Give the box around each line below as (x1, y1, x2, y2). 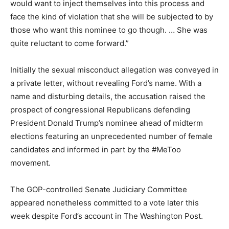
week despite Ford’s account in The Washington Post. (10, 211, 203, 221)
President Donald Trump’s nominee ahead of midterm (10, 118, 203, 128)
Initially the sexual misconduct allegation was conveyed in (10, 65, 219, 75)
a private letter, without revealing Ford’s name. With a (10, 78, 201, 88)
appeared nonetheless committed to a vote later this (10, 198, 199, 208)
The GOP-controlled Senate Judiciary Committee (10, 185, 187, 194)
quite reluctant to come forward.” (10, 38, 129, 48)
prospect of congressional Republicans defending (10, 105, 190, 114)
